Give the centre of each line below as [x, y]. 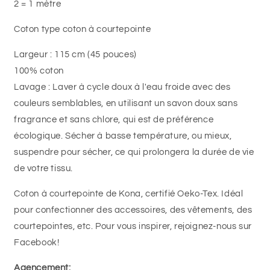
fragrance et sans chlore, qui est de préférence [114, 119]
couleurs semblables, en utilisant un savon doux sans [126, 103]
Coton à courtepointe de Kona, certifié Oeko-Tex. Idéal [129, 193]
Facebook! [37, 242]
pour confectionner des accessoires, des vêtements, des [133, 210]
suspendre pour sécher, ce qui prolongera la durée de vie [134, 152]
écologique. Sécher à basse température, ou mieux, [123, 136]
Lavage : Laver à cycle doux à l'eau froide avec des [122, 87]
